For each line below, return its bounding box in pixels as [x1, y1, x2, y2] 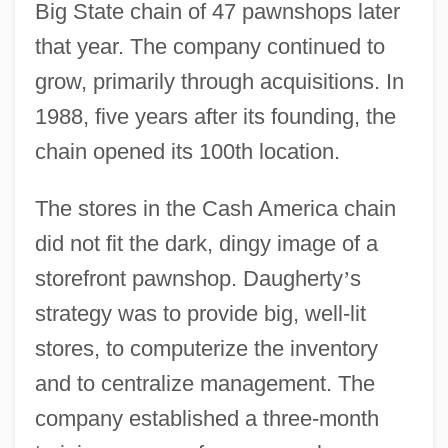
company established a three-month [34, 405, 379, 431]
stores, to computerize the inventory [34, 335, 378, 361]
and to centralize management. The [34, 370, 375, 396]
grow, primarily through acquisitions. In [34, 68, 404, 94]
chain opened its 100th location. [34, 138, 340, 164]
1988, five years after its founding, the [34, 103, 396, 129]
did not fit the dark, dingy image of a [34, 230, 378, 256]
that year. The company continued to [34, 33, 385, 59]
